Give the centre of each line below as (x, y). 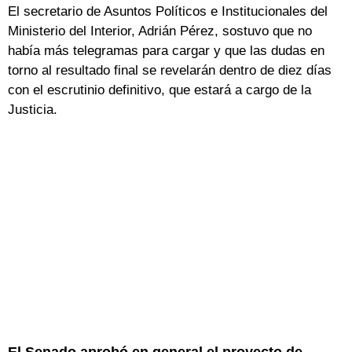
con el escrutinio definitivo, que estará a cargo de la (159, 90)
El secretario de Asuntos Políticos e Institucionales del (168, 12)
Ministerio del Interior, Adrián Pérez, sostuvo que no (160, 31)
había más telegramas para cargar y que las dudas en (166, 51)
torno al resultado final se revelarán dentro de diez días (170, 71)
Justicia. (33, 110)
